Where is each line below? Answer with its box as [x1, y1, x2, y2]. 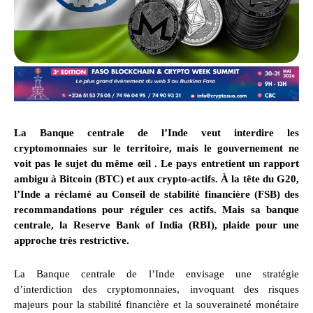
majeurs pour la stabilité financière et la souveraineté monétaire [14, 299, 299, 311]
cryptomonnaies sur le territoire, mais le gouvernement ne [14, 143, 299, 154]
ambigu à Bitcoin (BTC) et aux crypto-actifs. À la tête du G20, [14, 173, 299, 185]
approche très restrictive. [14, 235, 129, 247]
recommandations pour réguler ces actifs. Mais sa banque [14, 204, 299, 216]
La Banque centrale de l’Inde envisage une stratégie [14, 268, 299, 280]
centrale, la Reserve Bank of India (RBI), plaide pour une [14, 219, 299, 231]
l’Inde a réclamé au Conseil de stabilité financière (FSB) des [14, 189, 299, 201]
